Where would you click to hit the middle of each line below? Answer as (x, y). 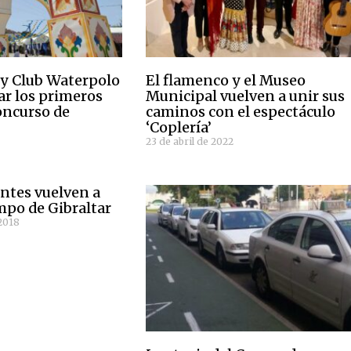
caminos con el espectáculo (241, 112)
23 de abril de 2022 (190, 142)
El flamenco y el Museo (226, 81)
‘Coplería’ (179, 128)
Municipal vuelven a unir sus (246, 96)
